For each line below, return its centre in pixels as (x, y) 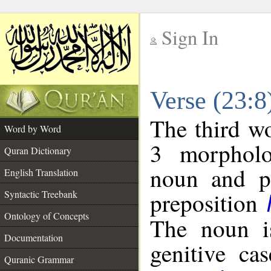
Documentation (34, 237)
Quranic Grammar (39, 259)
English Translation (41, 172)
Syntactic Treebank (41, 194)
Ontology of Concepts (47, 216)
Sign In (190, 37)
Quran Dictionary (38, 150)
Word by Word (33, 129)
